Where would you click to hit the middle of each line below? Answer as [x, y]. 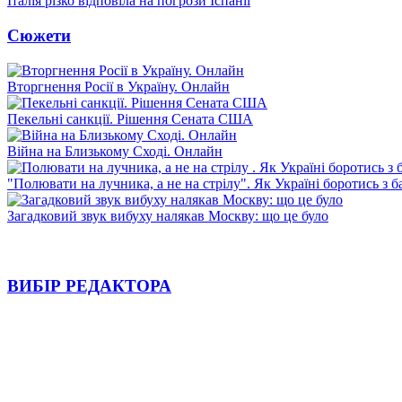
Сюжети [39, 35]
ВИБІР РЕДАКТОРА [89, 286]
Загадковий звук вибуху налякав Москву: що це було [168, 215]
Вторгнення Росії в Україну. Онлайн [118, 86]
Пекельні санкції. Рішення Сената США [130, 118]
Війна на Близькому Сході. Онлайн [115, 151]
